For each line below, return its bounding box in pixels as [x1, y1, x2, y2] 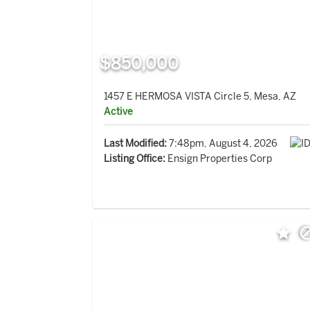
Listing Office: [104, 153, 166, 165]
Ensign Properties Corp [165, 153, 273, 165]
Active [104, 106, 134, 118]
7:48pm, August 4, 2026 [167, 138, 278, 150]
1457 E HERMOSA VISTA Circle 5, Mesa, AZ [104, 91, 297, 103]
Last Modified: [104, 138, 167, 150]
